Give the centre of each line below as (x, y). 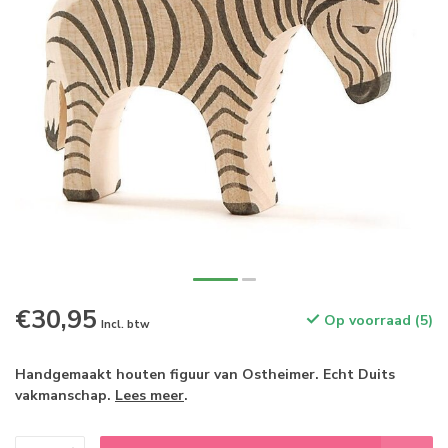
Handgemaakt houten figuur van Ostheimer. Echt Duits (205, 374)
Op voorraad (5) (376, 320)
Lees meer (149, 395)
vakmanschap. (65, 395)
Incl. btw (125, 324)
